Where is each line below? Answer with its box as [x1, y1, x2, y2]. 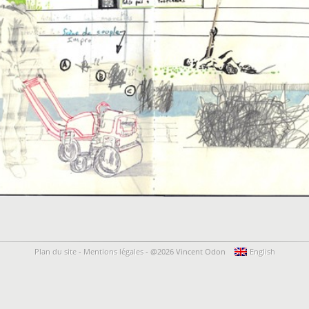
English [249, 246, 275, 257]
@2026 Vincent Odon [150, 246, 228, 257]
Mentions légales [83, 246, 143, 257]
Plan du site [34, 246, 77, 257]
